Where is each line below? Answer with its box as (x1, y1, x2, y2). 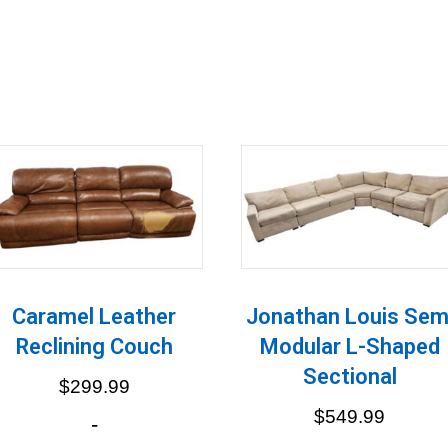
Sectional (302, 363, 397, 389)
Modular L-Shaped (259, 333, 440, 359)
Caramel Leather (12, 303, 177, 329)
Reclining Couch (15, 333, 173, 359)
